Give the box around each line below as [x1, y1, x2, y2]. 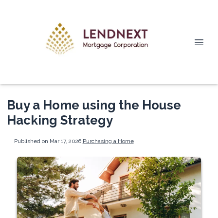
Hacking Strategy [7, 113, 113, 127]
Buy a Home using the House [7, 98, 181, 112]
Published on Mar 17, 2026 [14, 137, 81, 145]
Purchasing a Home [82, 137, 134, 145]
